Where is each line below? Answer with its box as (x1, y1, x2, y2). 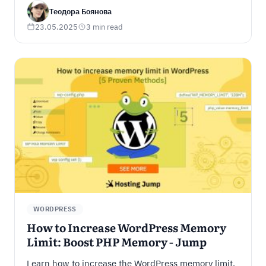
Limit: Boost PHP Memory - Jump (26, 237, 207, 249)
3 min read (85, 22, 123, 32)
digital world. (26, 6, 80, 18)
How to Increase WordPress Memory (26, 223, 226, 235)
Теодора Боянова (49, 6, 112, 17)
